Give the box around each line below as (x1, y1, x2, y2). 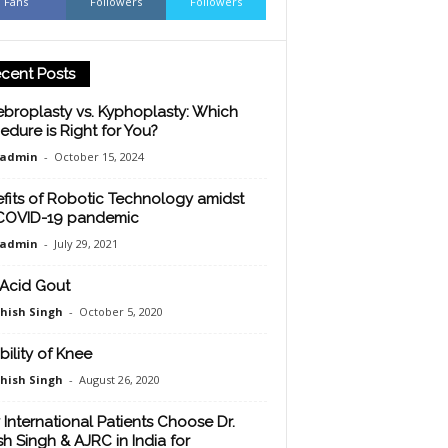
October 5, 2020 (78, 303, 163, 319)
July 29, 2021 (53, 235, 118, 251)
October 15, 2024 (53, 148, 144, 164)
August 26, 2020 (78, 371, 160, 387)
